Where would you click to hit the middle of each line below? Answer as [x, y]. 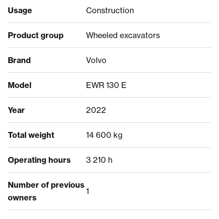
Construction [110, 10]
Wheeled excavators [123, 35]
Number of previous [46, 185]
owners [22, 197]
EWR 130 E [106, 85]
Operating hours [39, 160]
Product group [36, 35]
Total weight [31, 135]
